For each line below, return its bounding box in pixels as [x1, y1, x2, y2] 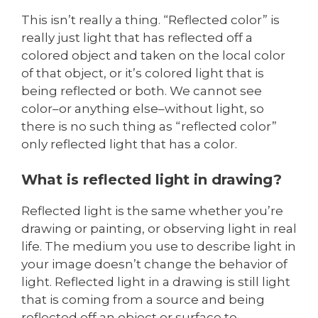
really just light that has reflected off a [21, 30, 253, 45]
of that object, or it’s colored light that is [21, 65, 264, 80]
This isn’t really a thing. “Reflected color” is [21, 12, 280, 27]
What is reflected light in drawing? [21, 171, 282, 189]
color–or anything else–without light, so [21, 101, 264, 116]
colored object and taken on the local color [21, 48, 285, 62]
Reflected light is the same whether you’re [21, 204, 283, 219]
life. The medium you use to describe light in [21, 239, 296, 254]
